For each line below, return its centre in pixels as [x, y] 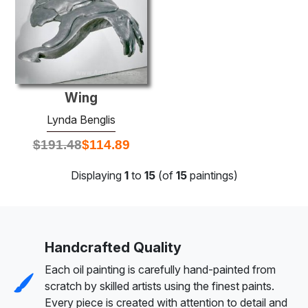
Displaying [97, 176]
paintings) [212, 176]
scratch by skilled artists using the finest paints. [159, 286]
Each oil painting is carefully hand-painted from [160, 270]
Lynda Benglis [81, 120]
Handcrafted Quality [113, 248]
